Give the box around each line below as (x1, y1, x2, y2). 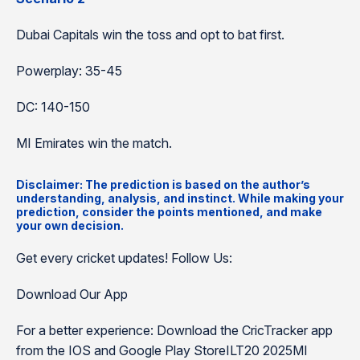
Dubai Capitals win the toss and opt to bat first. (16, 27, 284, 43)
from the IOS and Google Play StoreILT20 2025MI (16, 342, 308, 358)
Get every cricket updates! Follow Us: (16, 250, 232, 266)
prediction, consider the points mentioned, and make (16, 205, 322, 219)
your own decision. (16, 219, 124, 232)
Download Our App (16, 286, 128, 302)
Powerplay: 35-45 (16, 63, 122, 79)
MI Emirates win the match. (16, 135, 172, 151)
